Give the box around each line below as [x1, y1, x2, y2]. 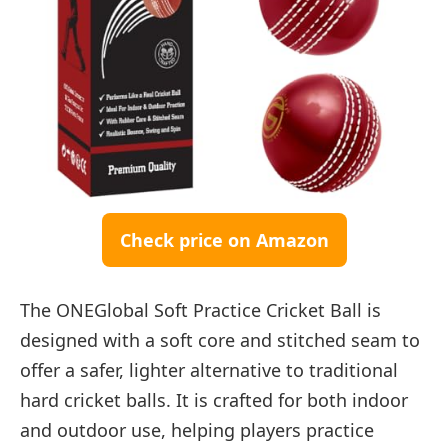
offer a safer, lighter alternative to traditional [20, 357, 398, 382]
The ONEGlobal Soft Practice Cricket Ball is [20, 297, 381, 322]
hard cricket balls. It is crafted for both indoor [20, 387, 408, 412]
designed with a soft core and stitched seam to [20, 327, 420, 352]
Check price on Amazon [119, 228, 329, 253]
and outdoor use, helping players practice [20, 417, 374, 442]
